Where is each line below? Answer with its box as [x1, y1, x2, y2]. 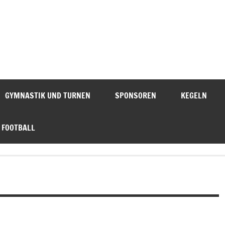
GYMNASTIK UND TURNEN [5, 90, 90, 101]
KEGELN [180, 90, 207, 101]
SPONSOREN [115, 90, 156, 101]
